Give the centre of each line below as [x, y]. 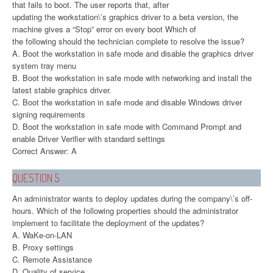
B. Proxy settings [43, 247]
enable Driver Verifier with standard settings [89, 138]
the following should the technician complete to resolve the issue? [128, 41]
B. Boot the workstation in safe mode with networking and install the [132, 77]
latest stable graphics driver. [62, 90]
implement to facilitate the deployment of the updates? [108, 222]
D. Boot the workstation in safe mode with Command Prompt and [127, 126]
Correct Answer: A [44, 151]
